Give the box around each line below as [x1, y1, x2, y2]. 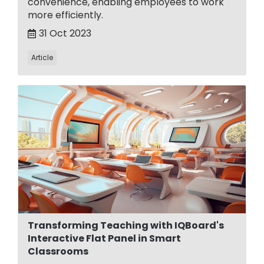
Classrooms [28, 245, 88, 259]
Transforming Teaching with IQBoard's [28, 219, 224, 233]
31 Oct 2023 [39, 27, 91, 41]
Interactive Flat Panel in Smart [28, 232, 181, 246]
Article [31, 52, 53, 63]
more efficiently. [28, 8, 103, 22]
